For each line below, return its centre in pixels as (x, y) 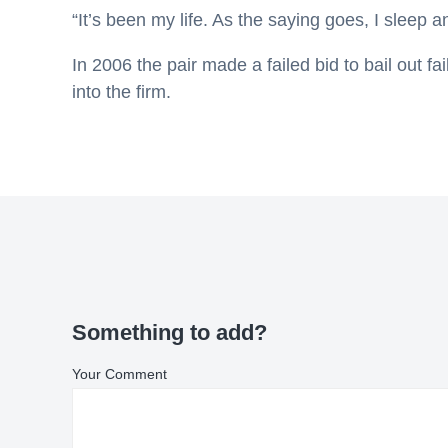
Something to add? (169, 332)
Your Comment (119, 374)
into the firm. (121, 92)
